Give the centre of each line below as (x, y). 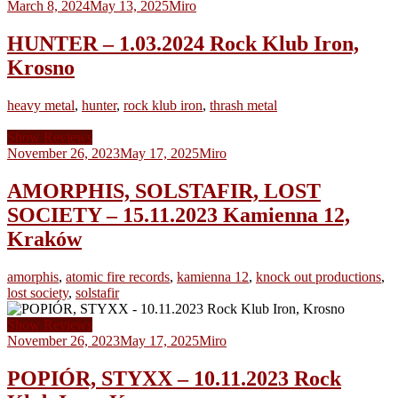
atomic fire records (118, 276)
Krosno (41, 68)
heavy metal (41, 105)
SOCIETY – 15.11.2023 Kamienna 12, (179, 215)
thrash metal (243, 105)
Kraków (44, 239)
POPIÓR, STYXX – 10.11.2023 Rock (174, 378)
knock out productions (318, 276)
